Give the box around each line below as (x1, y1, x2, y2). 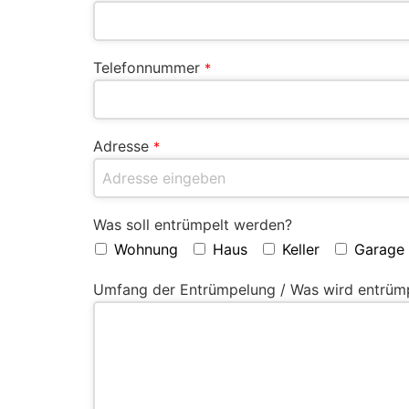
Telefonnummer (93, 58, 200, 77)
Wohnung (114, 239, 178, 258)
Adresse (93, 136, 149, 155)
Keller (282, 239, 320, 258)
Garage (354, 239, 404, 258)
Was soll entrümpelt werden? (93, 215, 292, 234)
